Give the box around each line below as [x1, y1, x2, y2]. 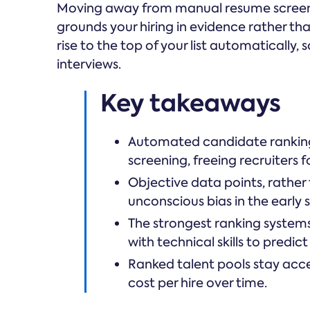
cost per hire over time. [128, 275, 267, 291]
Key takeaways [100, 86, 281, 120]
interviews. [57, 56, 121, 73]
